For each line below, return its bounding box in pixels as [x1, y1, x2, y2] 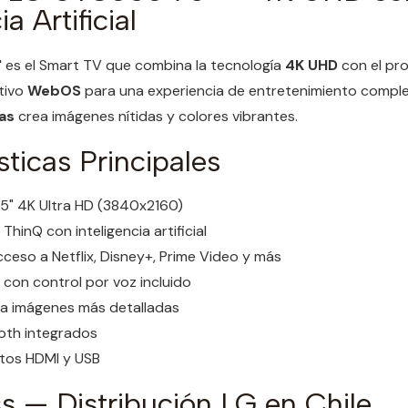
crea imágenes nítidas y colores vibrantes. [15, 106, 298, 126]
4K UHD [285, 55, 338, 75]
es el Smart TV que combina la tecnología [2, 55, 285, 75]
